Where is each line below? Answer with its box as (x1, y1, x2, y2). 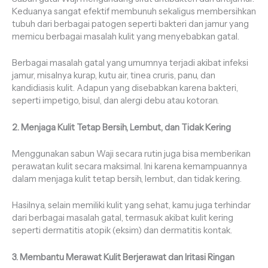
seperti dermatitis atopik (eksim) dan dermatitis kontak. (12, 225, 232, 236)
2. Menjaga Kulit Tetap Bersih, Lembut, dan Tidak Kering (12, 121, 231, 133)
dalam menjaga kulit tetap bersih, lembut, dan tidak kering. (12, 173, 242, 184)
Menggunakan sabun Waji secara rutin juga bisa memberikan (12, 148, 251, 159)
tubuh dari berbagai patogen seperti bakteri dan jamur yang (12, 18, 249, 29)
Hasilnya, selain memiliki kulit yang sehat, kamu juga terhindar (12, 200, 251, 211)
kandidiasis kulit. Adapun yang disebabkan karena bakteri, (12, 83, 238, 94)
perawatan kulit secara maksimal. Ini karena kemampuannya (12, 160, 247, 172)
